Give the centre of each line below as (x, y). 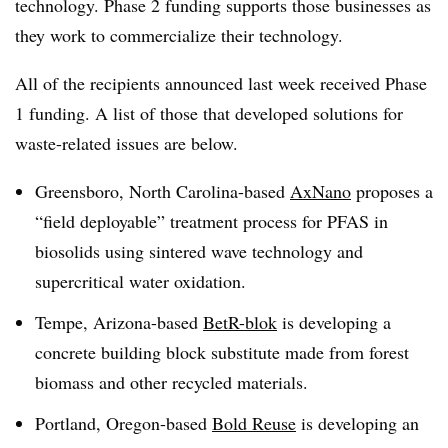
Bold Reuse (254, 422)
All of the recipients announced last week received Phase (221, 83)
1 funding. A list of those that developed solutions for (209, 113)
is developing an (357, 422)
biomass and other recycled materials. (171, 381)
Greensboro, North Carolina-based (162, 191)
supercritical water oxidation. (140, 281)
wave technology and (284, 251)
